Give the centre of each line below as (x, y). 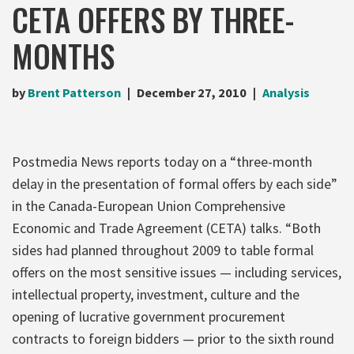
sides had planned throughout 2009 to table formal (163, 250)
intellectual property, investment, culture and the (156, 294)
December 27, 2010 (192, 92)
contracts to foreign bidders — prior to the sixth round (173, 338)
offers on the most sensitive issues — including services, (177, 272)
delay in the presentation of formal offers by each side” (175, 183)
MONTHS (63, 55)
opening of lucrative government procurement (149, 316)
